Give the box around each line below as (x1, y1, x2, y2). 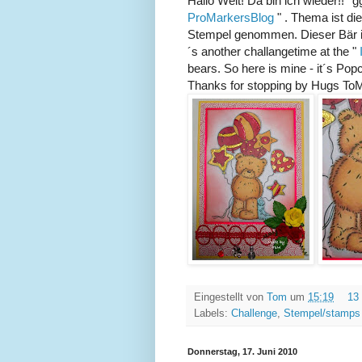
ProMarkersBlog (187, 11, 277, 25)
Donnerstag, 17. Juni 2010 (187, 347, 297, 357)
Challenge (231, 308, 277, 320)
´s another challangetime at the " (187, 44, 360, 59)
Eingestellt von (194, 292, 267, 304)
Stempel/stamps (284, 308, 360, 320)
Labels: (194, 308, 231, 320)
